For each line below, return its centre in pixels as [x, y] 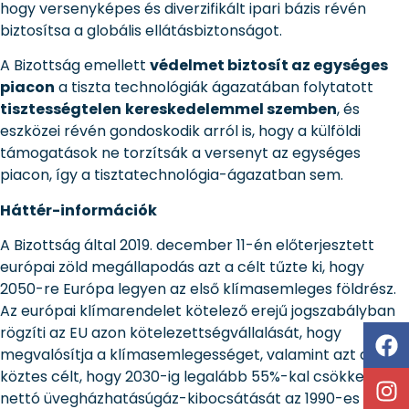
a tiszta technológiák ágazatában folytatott [214, 88]
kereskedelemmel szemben [231, 110]
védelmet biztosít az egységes [269, 66]
